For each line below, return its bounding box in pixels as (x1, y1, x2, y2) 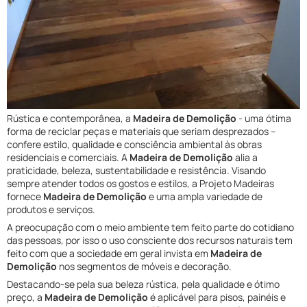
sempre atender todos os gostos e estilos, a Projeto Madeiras (7, 177, 274, 191)
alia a (233, 151, 258, 164)
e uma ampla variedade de (147, 190, 262, 204)
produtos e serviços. (7, 203, 95, 217)
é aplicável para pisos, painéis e (148, 291, 286, 304)
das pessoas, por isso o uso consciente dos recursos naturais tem (7, 234, 293, 247)
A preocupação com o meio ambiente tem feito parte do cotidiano (7, 221, 294, 234)
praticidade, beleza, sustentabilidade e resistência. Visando (7, 164, 266, 177)
